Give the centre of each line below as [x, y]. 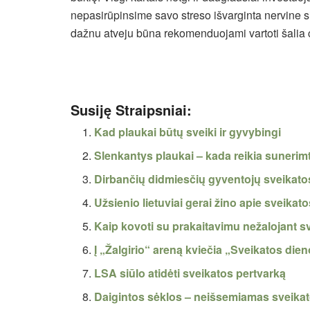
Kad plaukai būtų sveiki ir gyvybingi [188, 131]
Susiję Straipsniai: [131, 109]
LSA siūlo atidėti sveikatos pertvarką [190, 273]
